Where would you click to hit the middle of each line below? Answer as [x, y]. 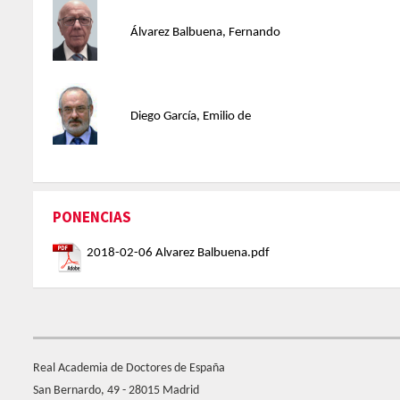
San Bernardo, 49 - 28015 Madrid [116, 391]
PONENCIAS [92, 217]
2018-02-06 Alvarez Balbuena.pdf [178, 253]
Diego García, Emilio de [191, 117]
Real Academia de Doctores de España [129, 368]
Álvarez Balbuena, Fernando [205, 33]
